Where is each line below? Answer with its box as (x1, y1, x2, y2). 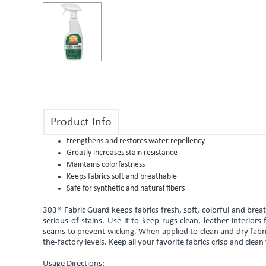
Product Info (50, 116, 112, 129)
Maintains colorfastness (66, 160, 145, 170)
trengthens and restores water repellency (66, 137, 205, 146)
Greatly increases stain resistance (66, 148, 178, 158)
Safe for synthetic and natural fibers (66, 184, 185, 194)
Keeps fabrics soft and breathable (66, 172, 177, 182)
